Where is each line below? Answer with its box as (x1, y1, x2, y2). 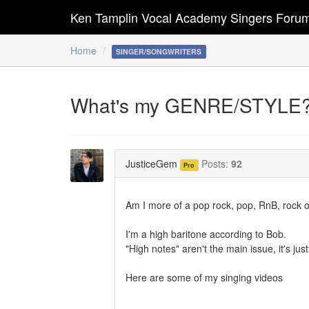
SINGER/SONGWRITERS (116, 46, 202, 57)
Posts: (201, 156, 231, 170)
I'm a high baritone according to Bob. (126, 226, 286, 241)
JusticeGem (126, 156, 177, 170)
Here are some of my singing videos (126, 270, 283, 284)
